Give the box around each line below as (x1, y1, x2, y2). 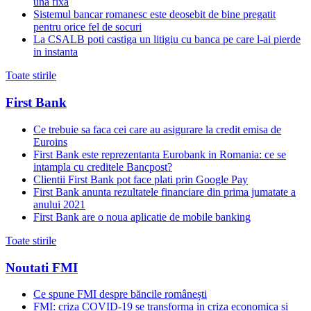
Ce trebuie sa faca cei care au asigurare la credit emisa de (33, 123, 281, 135)
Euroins (33, 135, 67, 148)
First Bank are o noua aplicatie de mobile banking (33, 210, 251, 223)
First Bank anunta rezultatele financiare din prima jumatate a (33, 185, 296, 198)
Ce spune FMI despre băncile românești (33, 288, 207, 301)
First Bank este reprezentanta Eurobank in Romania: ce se (33, 148, 286, 160)
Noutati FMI (6, 260, 78, 275)
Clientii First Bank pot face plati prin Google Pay (33, 173, 248, 185)
